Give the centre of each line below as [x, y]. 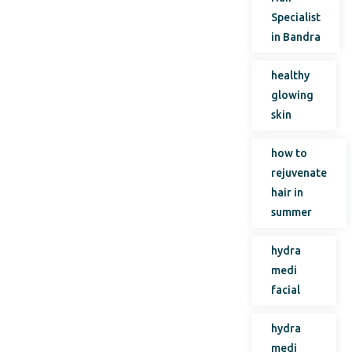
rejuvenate [299, 173]
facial [286, 290]
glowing [293, 95]
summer [292, 212]
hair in [288, 192]
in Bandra [296, 37]
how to [290, 153]
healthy [291, 75]
